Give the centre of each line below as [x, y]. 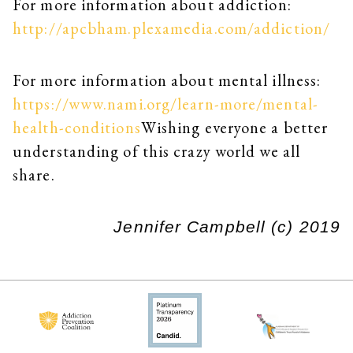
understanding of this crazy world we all [157, 151]
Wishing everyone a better [234, 128]
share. [34, 175]
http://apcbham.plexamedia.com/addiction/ [172, 28]
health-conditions [77, 128]
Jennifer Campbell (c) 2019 [227, 227]
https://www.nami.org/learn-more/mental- [165, 104]
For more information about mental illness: [167, 80]
